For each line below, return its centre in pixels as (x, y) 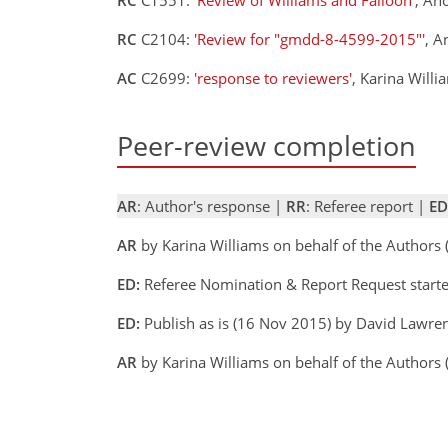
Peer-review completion (266, 145)
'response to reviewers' (273, 77)
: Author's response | (211, 206)
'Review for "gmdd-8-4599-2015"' (309, 38)
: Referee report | (367, 206)
